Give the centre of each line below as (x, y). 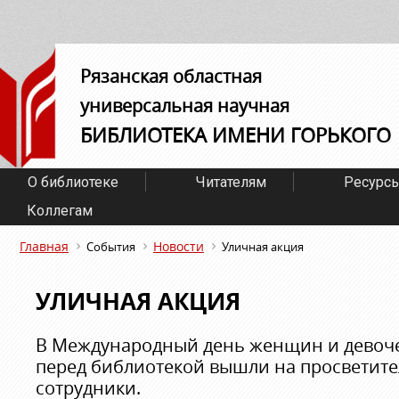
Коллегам (60, 211)
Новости (179, 246)
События (111, 247)
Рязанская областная (171, 76)
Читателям (232, 182)
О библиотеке (73, 182)
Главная (44, 246)
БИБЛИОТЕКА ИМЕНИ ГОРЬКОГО (236, 135)
